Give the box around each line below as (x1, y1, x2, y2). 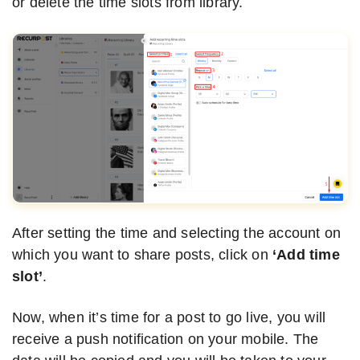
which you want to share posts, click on (12, 247, 273, 264)
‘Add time (272, 247, 340, 264)
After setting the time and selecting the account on (12, 225, 342, 242)
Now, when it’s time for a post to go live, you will (12, 309, 326, 326)
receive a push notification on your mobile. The (12, 331, 319, 348)
